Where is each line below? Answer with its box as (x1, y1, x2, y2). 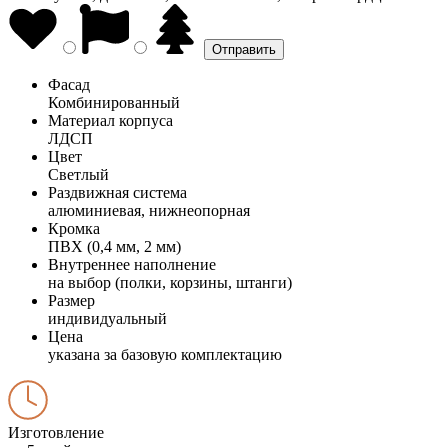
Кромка (48, 219, 100, 237)
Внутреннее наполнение (48, 255, 216, 273)
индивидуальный (48, 309, 167, 327)
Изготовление (8, 423, 104, 441)
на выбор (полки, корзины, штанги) (48, 273, 292, 291)
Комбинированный (48, 93, 180, 111)
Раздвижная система (48, 183, 187, 201)
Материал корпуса (48, 111, 173, 129)
